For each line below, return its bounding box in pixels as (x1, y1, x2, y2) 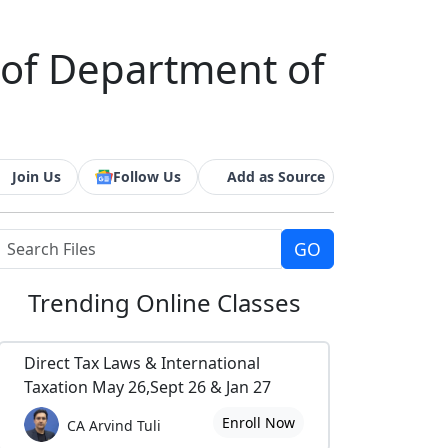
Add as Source (227, 167, 325, 186)
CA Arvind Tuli (67, 415, 161, 435)
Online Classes (135, 286, 301, 319)
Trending (27, 286, 136, 319)
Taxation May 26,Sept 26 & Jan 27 (24, 376, 271, 398)
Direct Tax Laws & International (24, 352, 260, 374)
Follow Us (113, 167, 181, 186)
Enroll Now (221, 413, 295, 432)
